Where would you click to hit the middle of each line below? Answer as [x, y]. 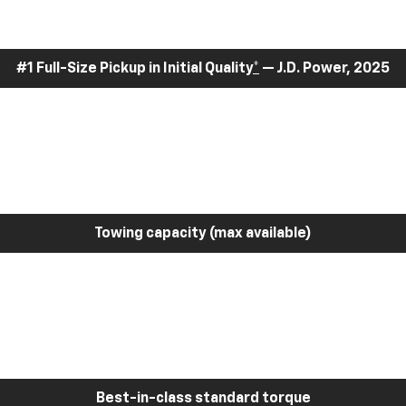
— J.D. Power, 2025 [324, 68]
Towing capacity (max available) [203, 233]
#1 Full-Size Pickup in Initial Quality [135, 68]
